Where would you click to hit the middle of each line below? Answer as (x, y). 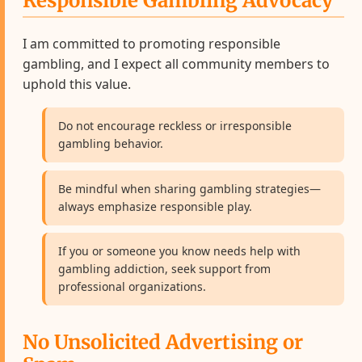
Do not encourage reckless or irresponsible (175, 125)
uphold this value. (77, 84)
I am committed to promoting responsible (152, 43)
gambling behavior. (111, 143)
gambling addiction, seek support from (165, 269)
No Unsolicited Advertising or (163, 343)
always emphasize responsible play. (156, 206)
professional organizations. (133, 287)
